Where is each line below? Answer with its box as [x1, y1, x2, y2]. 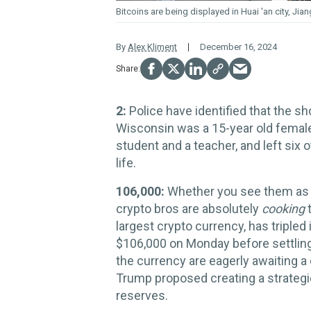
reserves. [116, 288, 168, 303]
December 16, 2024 [200, 42, 277, 52]
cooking [262, 201, 305, 216]
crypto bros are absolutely [116, 201, 262, 216]
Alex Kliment [128, 42, 177, 52]
